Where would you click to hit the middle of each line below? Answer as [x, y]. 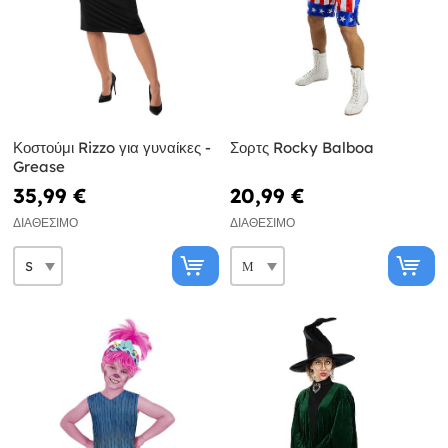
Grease [39, 167]
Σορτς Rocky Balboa [301, 148]
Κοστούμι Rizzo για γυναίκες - [112, 148]
